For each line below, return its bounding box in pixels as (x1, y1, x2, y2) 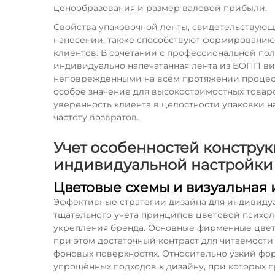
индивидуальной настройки (53, 156, 273, 174)
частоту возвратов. (53, 112, 139, 123)
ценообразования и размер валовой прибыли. (53, 2, 267, 14)
